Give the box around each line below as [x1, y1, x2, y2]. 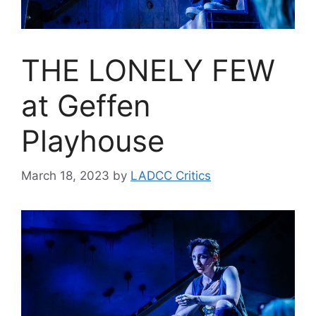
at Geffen [21, 87, 151, 124]
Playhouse [21, 123, 164, 159]
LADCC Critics [130, 168, 211, 183]
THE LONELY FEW [21, 52, 275, 89]
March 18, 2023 [21, 168, 109, 183]
